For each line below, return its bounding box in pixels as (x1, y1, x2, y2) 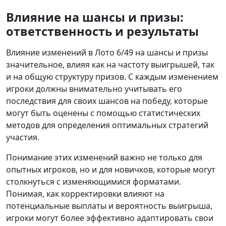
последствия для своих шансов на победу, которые (6, 95, 208, 107)
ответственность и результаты (6, 23, 199, 40)
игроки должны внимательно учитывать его (6, 83, 182, 95)
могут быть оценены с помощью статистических (6, 107, 200, 119)
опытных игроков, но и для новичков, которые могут (6, 164, 215, 176)
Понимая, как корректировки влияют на (6, 188, 164, 200)
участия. (6, 132, 39, 143)
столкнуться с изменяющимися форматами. (6, 176, 181, 188)
